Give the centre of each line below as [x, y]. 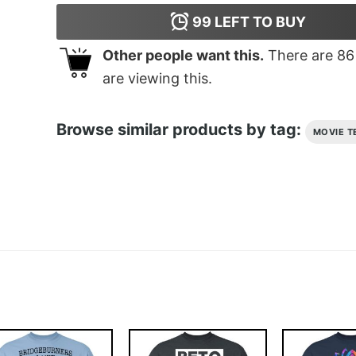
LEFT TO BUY [259, 21]
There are [300, 55]
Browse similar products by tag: [180, 130]
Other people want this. [183, 55]
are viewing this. [157, 78]
